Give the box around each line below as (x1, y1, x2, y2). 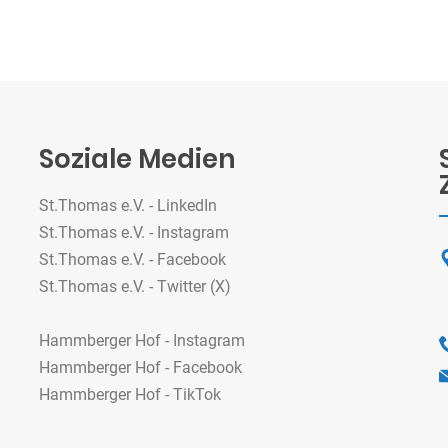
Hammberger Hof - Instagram (39, 331, 245, 350)
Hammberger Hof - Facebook (39, 358, 242, 377)
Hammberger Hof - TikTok (39, 385, 221, 404)
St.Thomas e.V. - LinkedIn (39, 196, 217, 215)
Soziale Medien (39, 141, 236, 177)
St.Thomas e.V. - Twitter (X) (39, 277, 231, 296)
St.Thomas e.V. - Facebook (39, 250, 226, 269)
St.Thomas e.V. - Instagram (39, 223, 229, 242)
